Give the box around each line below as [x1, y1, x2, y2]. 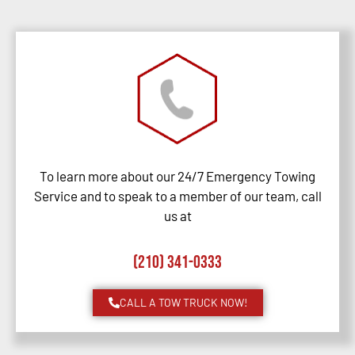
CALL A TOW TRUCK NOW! [119, 296, 247, 310]
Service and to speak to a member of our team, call [33, 188, 322, 204]
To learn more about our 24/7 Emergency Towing [40, 168, 315, 185]
